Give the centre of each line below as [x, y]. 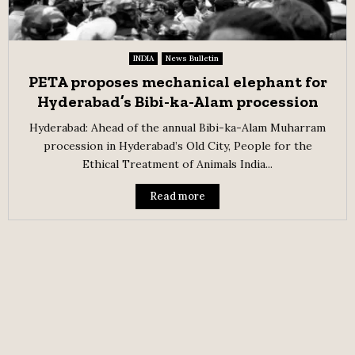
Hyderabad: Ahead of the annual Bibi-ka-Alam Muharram [177, 128]
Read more [177, 196]
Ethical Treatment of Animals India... [177, 164]
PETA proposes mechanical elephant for [177, 82]
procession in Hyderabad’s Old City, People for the [177, 146]
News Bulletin [192, 58]
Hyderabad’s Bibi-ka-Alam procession [177, 101]
